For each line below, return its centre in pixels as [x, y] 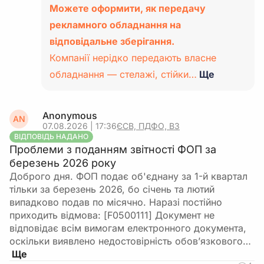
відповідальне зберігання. [112, 41]
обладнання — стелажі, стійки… [123, 74]
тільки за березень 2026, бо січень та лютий [112, 189]
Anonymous [70, 115]
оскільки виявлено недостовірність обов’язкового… [130, 241]
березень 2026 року [63, 163]
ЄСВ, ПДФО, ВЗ [148, 126]
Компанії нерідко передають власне [133, 58]
